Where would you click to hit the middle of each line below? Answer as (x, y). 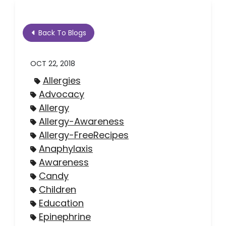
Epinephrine (65, 216)
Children (58, 189)
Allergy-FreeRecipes (84, 135)
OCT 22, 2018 (53, 64)
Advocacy (62, 94)
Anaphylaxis (66, 148)
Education (61, 203)
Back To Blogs (61, 33)
